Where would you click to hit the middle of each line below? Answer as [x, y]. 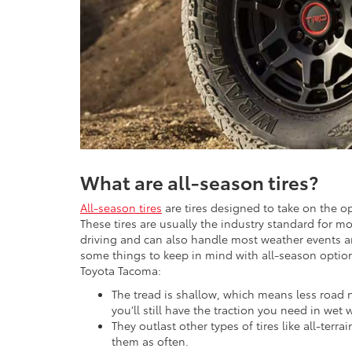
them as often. [150, 341]
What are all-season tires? [199, 182]
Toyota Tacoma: [121, 271]
